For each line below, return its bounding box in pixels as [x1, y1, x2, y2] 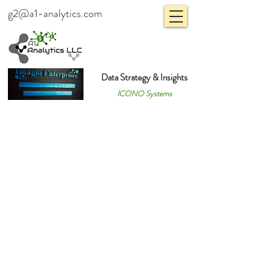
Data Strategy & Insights [101, 71, 188, 84]
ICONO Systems [117, 88, 172, 99]
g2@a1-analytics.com [8, 5, 102, 21]
